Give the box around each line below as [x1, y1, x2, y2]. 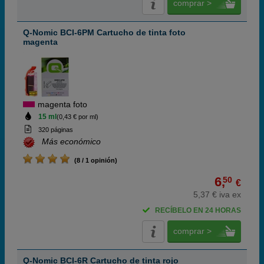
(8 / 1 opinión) [71, 157, 117, 164]
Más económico [42, 137, 101, 147]
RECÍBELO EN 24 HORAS [155, 206, 241, 214]
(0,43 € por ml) [56, 113, 98, 120]
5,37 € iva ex [193, 190, 241, 199]
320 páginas [38, 126, 73, 133]
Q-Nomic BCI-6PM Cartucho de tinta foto [23, 28, 186, 37]
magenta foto [38, 100, 87, 109]
